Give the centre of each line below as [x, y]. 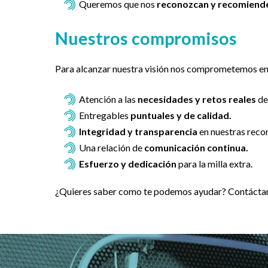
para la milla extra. [214, 164]
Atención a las [108, 99]
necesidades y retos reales [197, 99]
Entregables [105, 115]
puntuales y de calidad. [181, 115]
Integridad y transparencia [138, 132]
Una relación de [112, 148]
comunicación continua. [196, 148]
